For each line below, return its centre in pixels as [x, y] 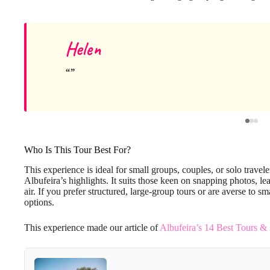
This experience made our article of [92, 227]
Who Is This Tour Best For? [77, 150]
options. [39, 202]
